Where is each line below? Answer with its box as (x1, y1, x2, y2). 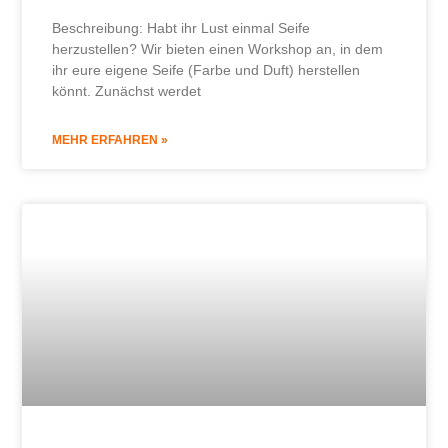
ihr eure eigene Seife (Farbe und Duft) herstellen (52, 62, 361, 79)
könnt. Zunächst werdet (52, 83, 202, 100)
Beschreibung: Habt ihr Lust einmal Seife (52, 20, 311, 37)
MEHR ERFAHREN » (52, 133, 169, 148)
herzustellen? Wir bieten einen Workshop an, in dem (52, 41, 384, 58)
